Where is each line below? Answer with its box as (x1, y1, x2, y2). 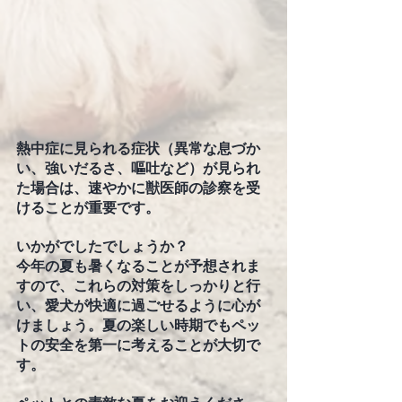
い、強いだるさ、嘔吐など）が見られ (16, 160, 260, 176)
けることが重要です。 (16, 199, 160, 215)
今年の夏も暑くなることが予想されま (16, 258, 260, 274)
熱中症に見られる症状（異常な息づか (16, 140, 260, 156)
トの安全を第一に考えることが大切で (16, 336, 260, 353)
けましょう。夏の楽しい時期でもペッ (16, 317, 260, 333)
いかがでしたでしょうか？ (16, 238, 188, 254)
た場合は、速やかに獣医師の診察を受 (16, 179, 260, 196)
